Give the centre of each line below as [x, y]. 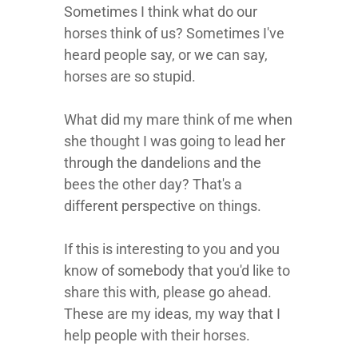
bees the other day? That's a [153, 184]
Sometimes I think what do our [161, 12]
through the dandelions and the [163, 163]
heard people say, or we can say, [166, 55]
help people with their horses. [157, 335]
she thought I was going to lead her [175, 141]
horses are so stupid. [130, 76]
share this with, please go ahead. [168, 292]
